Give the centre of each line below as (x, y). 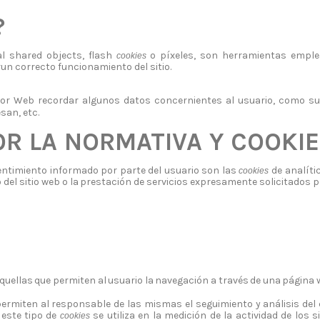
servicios (167, 181)
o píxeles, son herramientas (218, 56)
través (233, 281)
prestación (106, 181)
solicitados (285, 181)
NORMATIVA (134, 141)
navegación (182, 281)
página (299, 281)
